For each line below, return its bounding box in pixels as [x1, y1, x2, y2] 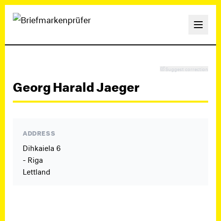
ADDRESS [23, 127, 56, 137]
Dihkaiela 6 [23, 141, 61, 152]
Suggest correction [165, 65, 208, 72]
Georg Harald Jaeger [13, 75, 140, 95]
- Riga [23, 153, 43, 164]
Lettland [23, 165, 50, 176]
